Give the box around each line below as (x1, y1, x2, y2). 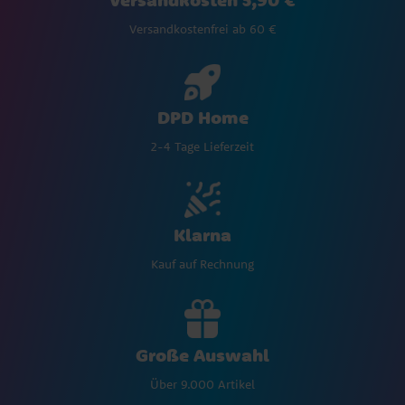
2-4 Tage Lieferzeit (151, 138, 254, 155)
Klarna (174, 222, 231, 246)
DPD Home (156, 106, 249, 129)
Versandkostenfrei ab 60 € (128, 21, 277, 38)
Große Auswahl (136, 344, 269, 366)
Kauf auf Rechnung (151, 255, 254, 272)
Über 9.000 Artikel (150, 376, 255, 392)
